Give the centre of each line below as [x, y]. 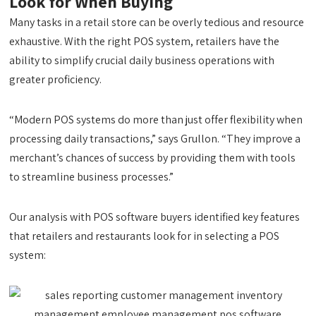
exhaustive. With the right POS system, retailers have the [145, 41]
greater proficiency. [56, 79]
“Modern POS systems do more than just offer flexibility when [156, 120]
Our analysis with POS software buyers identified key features [155, 217]
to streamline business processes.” [92, 177]
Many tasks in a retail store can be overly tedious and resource [157, 22]
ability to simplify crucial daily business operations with [142, 60]
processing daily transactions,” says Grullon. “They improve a [155, 139]
